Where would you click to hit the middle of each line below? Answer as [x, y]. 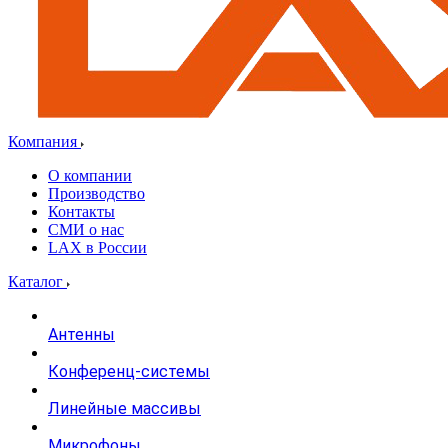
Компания [44, 141]
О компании [90, 175]
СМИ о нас [86, 229]
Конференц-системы [129, 371]
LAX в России [97, 247]
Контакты [81, 211]
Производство [96, 193]
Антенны [81, 334]
